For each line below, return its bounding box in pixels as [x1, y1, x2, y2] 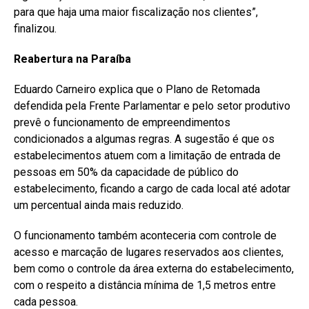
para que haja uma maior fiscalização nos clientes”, [14, 5, 258, 19]
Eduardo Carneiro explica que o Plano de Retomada [14, 82, 260, 96]
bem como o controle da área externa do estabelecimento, [14, 261, 294, 275]
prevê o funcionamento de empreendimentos [14, 115, 230, 129]
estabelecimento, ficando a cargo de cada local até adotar [14, 181, 290, 195]
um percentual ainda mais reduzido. [14, 198, 183, 212]
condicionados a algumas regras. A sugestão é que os [14, 132, 275, 146]
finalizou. [14, 21, 57, 35]
